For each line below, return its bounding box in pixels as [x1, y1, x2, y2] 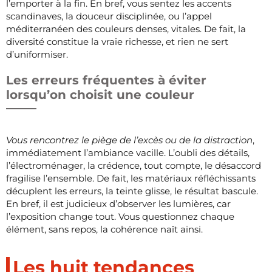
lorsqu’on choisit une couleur [6, 87, 194, 102]
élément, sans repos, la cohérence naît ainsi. [6, 223, 203, 235]
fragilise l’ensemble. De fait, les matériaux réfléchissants [6, 172, 256, 184]
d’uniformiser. [6, 48, 68, 60]
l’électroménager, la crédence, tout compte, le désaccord [6, 159, 261, 171]
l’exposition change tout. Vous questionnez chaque [6, 210, 234, 222]
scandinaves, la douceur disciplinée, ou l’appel [6, 10, 212, 22]
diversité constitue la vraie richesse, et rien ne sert [6, 35, 228, 47]
